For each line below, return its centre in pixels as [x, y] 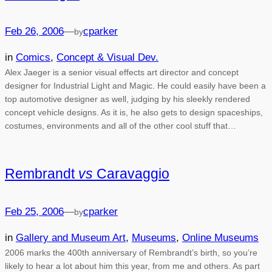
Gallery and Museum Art [71, 237]
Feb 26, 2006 [34, 32]
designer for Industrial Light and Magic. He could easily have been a [135, 86]
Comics [33, 58]
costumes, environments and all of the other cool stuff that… [121, 126]
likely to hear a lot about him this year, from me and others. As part [132, 266]
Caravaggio [131, 174]
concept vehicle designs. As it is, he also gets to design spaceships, [134, 113]
